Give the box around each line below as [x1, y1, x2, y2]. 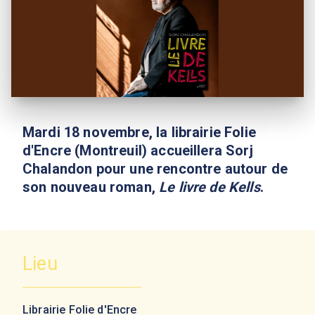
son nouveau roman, [22, 179, 160, 196]
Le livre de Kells [159, 179, 260, 196]
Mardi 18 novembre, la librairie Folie [22, 124, 256, 141]
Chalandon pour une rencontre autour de [22, 160, 288, 178]
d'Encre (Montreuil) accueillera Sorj [22, 142, 253, 160]
